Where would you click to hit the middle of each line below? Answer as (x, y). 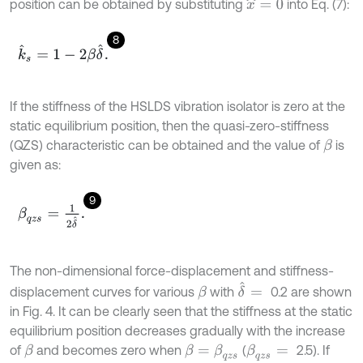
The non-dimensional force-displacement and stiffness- (172, 271)
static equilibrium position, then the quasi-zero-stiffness (169, 126)
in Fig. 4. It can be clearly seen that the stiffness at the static (181, 312)
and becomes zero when (109, 350)
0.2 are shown (311, 292)
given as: (35, 165)
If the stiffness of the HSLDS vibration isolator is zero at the (177, 107)
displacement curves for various (104, 292)
